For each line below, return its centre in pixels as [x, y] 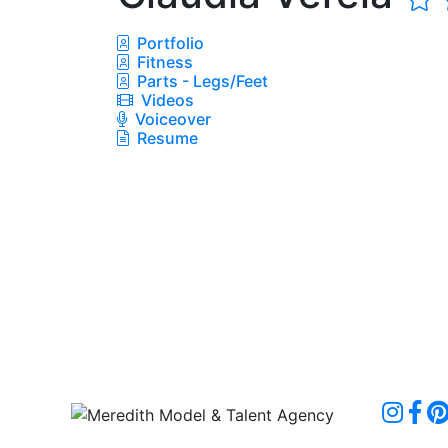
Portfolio [168, 42]
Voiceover [171, 118]
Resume [167, 137]
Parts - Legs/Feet [200, 80]
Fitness [163, 61]
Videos [165, 99]
